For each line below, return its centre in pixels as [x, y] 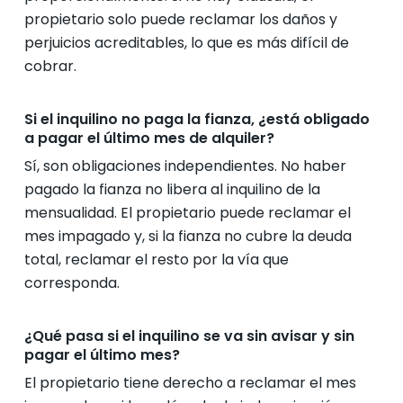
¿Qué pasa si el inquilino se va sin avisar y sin [189, 336]
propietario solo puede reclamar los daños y [180, 19]
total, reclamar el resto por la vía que [156, 260]
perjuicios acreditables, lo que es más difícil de [186, 43]
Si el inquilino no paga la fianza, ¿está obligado [197, 119]
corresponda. [72, 283]
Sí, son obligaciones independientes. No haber [185, 166]
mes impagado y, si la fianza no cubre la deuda [188, 236]
